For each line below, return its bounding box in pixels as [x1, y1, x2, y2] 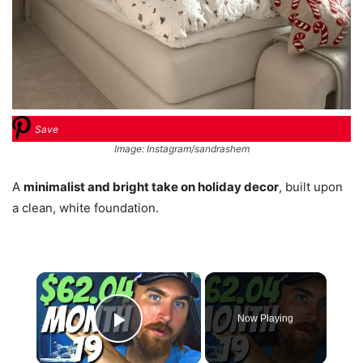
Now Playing [237, 313, 294, 325]
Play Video [118, 329, 236, 357]
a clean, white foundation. [12, 200, 159, 216]
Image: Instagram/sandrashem [113, 143, 250, 156]
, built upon [279, 179, 343, 195]
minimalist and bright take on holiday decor [23, 179, 279, 195]
